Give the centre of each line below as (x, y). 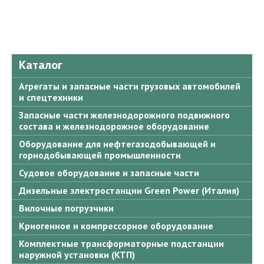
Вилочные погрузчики (66, 208)
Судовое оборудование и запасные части (109, 173)
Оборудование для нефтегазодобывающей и (117, 144)
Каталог (41, 65)
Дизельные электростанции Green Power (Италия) (129, 191)
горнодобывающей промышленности (100, 155)
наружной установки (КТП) (77, 255)
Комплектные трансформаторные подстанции (121, 244)
